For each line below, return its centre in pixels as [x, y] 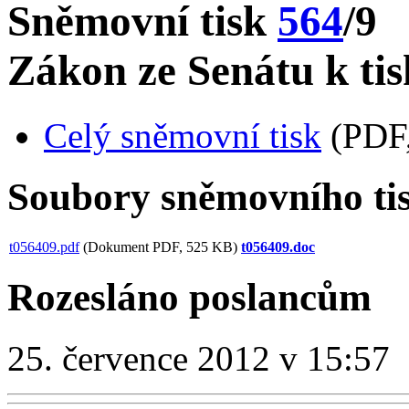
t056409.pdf [44, 246]
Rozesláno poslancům [189, 298]
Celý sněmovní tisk [183, 135]
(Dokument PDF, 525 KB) [158, 246]
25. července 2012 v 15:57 [199, 359]
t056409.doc [278, 246]
